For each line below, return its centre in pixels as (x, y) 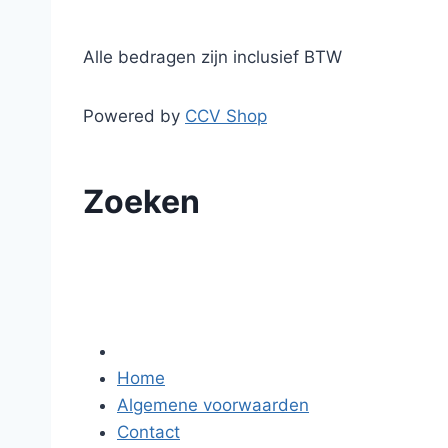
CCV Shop (226, 116)
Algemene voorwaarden (213, 405)
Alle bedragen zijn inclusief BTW (212, 57)
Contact (148, 432)
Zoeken (141, 201)
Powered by (134, 116)
